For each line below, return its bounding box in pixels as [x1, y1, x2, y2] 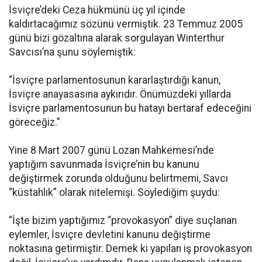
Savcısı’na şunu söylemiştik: [9, 46, 136, 58]
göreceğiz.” [9, 116, 60, 128]
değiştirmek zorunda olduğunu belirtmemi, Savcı [9, 173, 228, 184]
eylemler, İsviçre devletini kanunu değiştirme [9, 229, 211, 240]
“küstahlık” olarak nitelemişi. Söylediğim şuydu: [9, 187, 220, 198]
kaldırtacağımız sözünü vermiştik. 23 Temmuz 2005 [9, 18, 243, 30]
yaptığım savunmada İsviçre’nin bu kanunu [9, 158, 199, 170]
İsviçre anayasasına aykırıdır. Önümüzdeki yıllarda [9, 88, 231, 100]
